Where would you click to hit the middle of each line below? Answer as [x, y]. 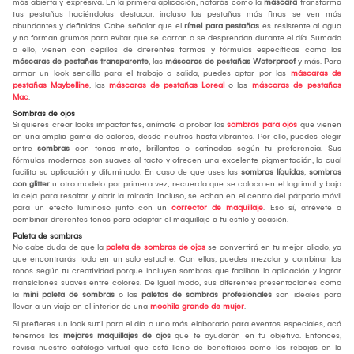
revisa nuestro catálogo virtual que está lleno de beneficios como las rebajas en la [177, 347]
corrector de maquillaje [215, 207]
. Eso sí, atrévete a [302, 207]
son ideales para [307, 294]
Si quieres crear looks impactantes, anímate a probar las [119, 124]
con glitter [31, 184]
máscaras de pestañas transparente [81, 61]
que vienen [319, 124]
